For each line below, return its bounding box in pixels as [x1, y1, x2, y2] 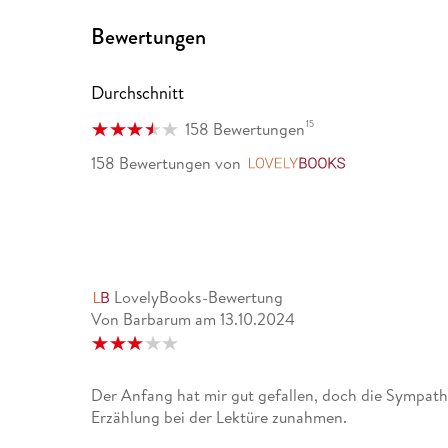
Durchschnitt [91, 80, 185, 107]
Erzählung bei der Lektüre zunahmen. [91, 406, 348, 429]
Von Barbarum [91, 308, 192, 331]
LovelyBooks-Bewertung [113, 286, 283, 309]
